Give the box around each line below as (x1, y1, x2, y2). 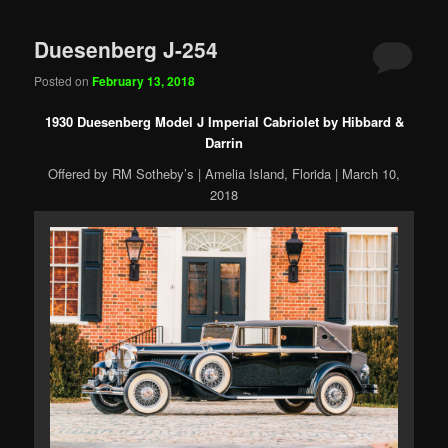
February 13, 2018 (92, 71, 196, 90)
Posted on (34, 71, 93, 89)
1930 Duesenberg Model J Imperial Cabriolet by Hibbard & (44, 111, 404, 131)
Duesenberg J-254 (34, 34, 219, 65)
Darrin (205, 132, 243, 152)
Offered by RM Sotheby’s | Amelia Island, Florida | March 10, (48, 164, 400, 184)
